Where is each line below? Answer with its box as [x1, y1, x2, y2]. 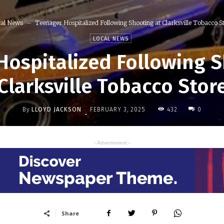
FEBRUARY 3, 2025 [90, 106, 145, 113]
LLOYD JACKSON [31, 105, 81, 113]
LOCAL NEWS [93, 35, 128, 42]
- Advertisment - [94, 140, 130, 145]
